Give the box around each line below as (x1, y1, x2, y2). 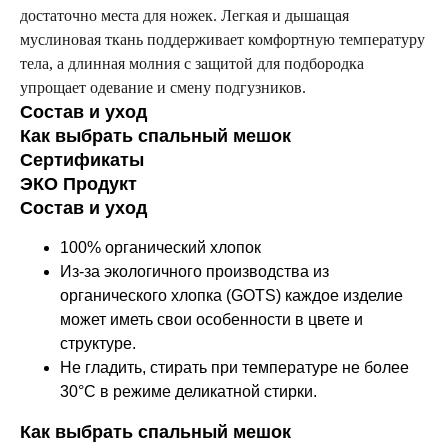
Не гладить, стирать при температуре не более (60, 359, 409, 377)
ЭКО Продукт (20, 174, 137, 195)
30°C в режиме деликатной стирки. (60, 383, 317, 401)
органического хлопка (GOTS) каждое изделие (60, 287, 403, 305)
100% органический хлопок (60, 239, 261, 257)
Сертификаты (20, 150, 144, 171)
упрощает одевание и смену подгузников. (20, 79, 306, 97)
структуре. (60, 335, 136, 353)
